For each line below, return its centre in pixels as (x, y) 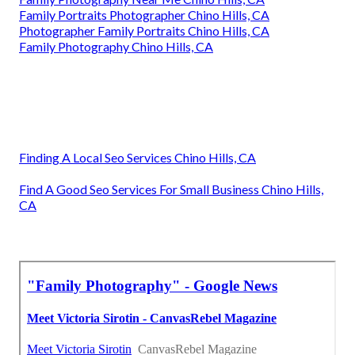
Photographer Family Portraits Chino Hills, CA (144, 30)
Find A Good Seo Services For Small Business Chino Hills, (171, 189)
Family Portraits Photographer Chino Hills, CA (144, 14)
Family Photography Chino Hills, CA (116, 46)
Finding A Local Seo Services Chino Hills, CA (137, 157)
